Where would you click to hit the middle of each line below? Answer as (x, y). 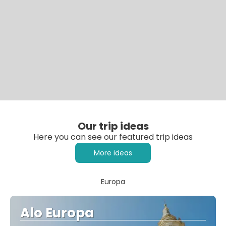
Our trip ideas (113, 126)
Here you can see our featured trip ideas (113, 137)
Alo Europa (57, 213)
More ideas (113, 153)
